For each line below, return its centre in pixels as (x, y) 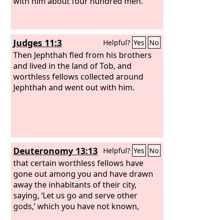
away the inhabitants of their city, (75, 184)
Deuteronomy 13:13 (56, 151)
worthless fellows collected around (79, 76)
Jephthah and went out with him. (74, 87)
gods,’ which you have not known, (76, 206)
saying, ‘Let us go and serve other (76, 195)
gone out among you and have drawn (83, 174)
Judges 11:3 (38, 43)
